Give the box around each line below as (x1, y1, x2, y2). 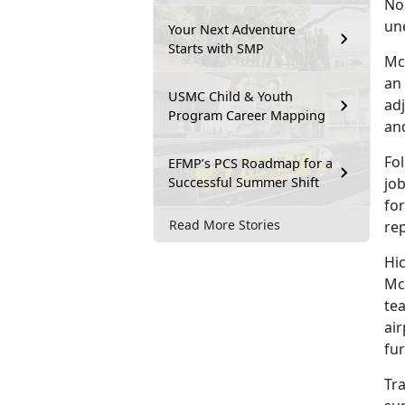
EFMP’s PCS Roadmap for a (168, 155, 333, 173)
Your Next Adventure (168, 21, 296, 39)
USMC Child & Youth (168, 88, 293, 106)
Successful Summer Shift (168, 174, 319, 192)
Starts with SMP (168, 40, 264, 58)
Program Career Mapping (168, 107, 325, 125)
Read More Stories (169, 215, 280, 233)
